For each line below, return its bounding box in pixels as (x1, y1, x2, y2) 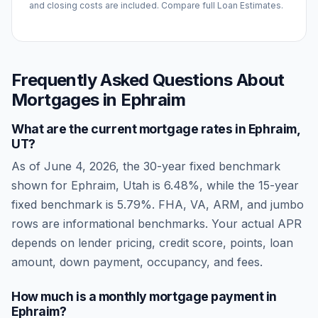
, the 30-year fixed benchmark (116, 159, 280, 173)
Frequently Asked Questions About (11, 70, 285, 90)
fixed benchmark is (11, 197, 117, 212)
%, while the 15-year (188, 178, 299, 192)
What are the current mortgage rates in (11, 121, 248, 136)
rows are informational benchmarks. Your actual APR (11, 216, 302, 231)
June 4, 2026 (44, 159, 116, 173)
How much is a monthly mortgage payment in (11, 289, 277, 304)
